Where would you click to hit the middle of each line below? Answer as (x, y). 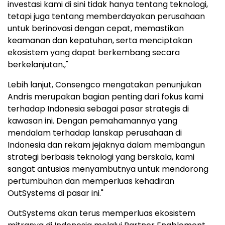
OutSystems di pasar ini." (55, 193)
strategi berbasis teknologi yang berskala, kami (101, 157)
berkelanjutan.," (38, 65)
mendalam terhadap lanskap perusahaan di (95, 133)
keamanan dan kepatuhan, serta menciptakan (100, 41)
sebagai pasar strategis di (137, 109)
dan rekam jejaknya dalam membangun (125, 145)
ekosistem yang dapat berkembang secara (94, 53)
